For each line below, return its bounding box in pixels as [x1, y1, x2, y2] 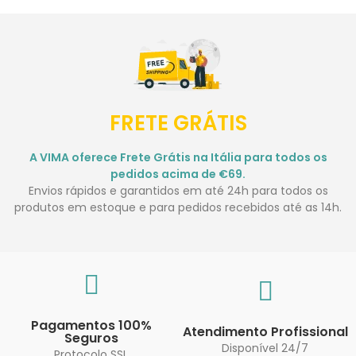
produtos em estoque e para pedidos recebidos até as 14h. [14, 199, 342, 215]
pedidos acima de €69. [110, 166, 246, 182]
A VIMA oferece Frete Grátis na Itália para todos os [29, 149, 327, 165]
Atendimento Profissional [182, 323, 348, 341]
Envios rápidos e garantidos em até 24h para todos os [28, 183, 328, 199]
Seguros [64, 329, 118, 347]
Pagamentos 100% [30, 316, 152, 335]
